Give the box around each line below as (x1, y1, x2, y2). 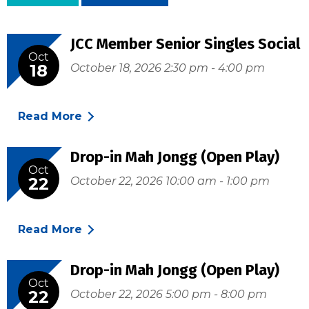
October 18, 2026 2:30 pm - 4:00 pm (70, 61, 265, 75)
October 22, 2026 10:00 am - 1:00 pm (70, 175, 270, 188)
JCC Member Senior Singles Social (70, 34, 300, 54)
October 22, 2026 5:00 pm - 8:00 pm (70, 288, 267, 301)
